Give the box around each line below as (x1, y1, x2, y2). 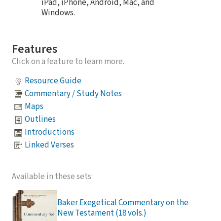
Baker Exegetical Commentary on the (57, 196, 188, 209)
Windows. (41, 6, 75, 19)
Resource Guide (25, 75, 81, 87)
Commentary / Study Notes (25, 88, 122, 100)
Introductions (25, 126, 74, 139)
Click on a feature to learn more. (12, 55, 124, 68)
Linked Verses (25, 139, 74, 151)
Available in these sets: (12, 170, 93, 183)
